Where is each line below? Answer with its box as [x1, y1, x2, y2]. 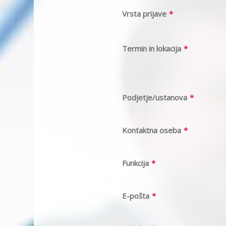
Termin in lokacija [122, 43, 181, 53]
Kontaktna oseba [122, 125, 181, 135]
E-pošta [122, 191, 149, 201]
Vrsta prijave [122, 9, 166, 19]
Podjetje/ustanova [122, 92, 187, 102]
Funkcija [122, 158, 149, 168]
